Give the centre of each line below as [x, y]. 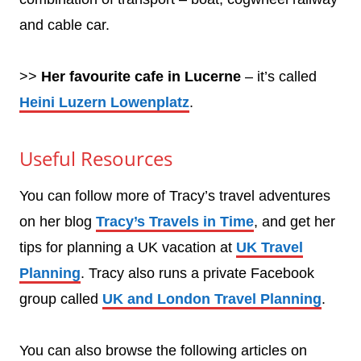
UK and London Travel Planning [212, 299]
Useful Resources [96, 158]
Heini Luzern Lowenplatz [104, 102]
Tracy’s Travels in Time [175, 221]
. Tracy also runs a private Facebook [197, 273]
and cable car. [64, 25]
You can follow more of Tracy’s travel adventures [175, 195]
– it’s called [279, 76]
